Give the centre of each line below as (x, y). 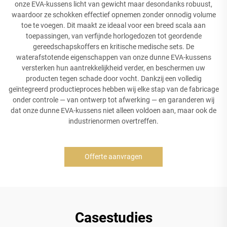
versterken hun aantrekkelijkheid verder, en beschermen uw (113, 68)
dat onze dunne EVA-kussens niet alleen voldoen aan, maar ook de (113, 110)
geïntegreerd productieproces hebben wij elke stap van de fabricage (113, 89)
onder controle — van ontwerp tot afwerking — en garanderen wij (113, 100)
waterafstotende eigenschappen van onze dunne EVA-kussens (113, 57)
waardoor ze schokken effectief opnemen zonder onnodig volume (113, 14)
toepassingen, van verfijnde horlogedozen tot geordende (113, 36)
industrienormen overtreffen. (113, 121)
